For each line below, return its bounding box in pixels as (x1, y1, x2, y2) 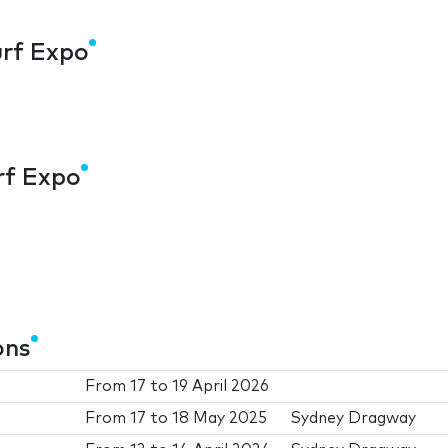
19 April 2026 (172, 379, 270, 395)
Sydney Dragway (291, 411, 417, 427)
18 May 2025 (172, 411, 268, 427)
